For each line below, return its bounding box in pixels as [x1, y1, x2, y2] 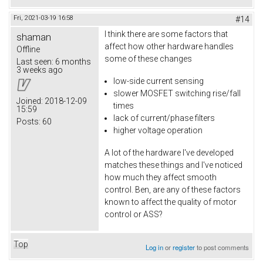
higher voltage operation [113, 125, 203, 135]
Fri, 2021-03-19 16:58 [14, 14, 73, 22]
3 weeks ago [16, 65, 63, 75]
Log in [146, 242, 164, 252]
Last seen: [16, 56, 53, 66]
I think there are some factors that [104, 29, 228, 39]
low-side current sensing [113, 76, 204, 86]
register [173, 242, 195, 252]
